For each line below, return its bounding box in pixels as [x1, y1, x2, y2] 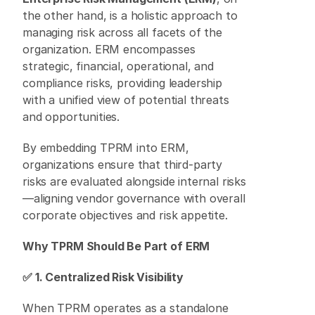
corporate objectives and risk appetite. [22, 208, 231, 222]
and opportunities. [22, 110, 123, 124]
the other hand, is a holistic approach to [22, 8, 238, 22]
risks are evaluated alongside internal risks [22, 174, 246, 188]
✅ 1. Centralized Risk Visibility [22, 270, 184, 284]
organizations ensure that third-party [22, 157, 223, 172]
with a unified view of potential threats [22, 93, 229, 107]
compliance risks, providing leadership [22, 76, 222, 90]
